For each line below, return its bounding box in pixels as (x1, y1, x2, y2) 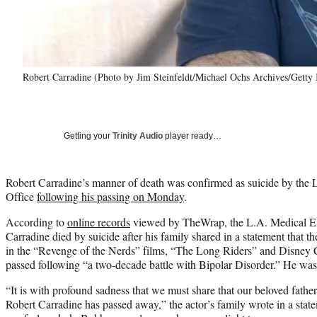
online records (67, 214, 130, 229)
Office (6, 188, 37, 204)
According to (6, 214, 67, 229)
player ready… (163, 130, 221, 141)
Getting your (64, 130, 113, 141)
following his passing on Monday (37, 188, 184, 204)
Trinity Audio (113, 130, 163, 141)
